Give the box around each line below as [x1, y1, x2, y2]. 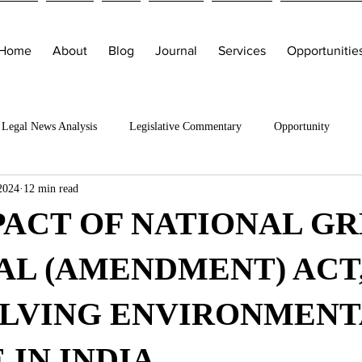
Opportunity [274, 120, 330, 133]
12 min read [23, 182, 78, 195]
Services [218, 44, 266, 57]
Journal [155, 44, 197, 57]
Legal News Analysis [2, 120, 97, 133]
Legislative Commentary [129, 120, 242, 133]
